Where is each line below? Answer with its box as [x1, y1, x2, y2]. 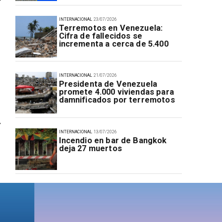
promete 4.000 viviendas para [58, 87, 174, 97]
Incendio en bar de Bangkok [58, 135, 167, 145]
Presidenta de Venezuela [58, 79, 158, 89]
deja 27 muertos [58, 143, 122, 153]
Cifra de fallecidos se [58, 31, 142, 41]
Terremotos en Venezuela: [58, 23, 163, 33]
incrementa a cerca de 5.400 [58, 39, 168, 49]
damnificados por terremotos [58, 95, 175, 105]
